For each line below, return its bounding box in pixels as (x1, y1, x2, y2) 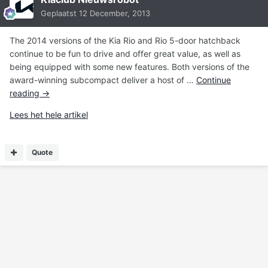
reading (10, 88, 42, 99)
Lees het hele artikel (10, 109, 88, 120)
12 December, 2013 (79, 8, 150, 19)
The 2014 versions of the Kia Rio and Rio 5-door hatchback (10, 35, 240, 46)
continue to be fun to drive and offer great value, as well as (10, 48, 240, 59)
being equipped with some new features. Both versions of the (10, 62, 249, 72)
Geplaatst (41, 8, 79, 19)
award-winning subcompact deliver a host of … (10, 75, 196, 86)
